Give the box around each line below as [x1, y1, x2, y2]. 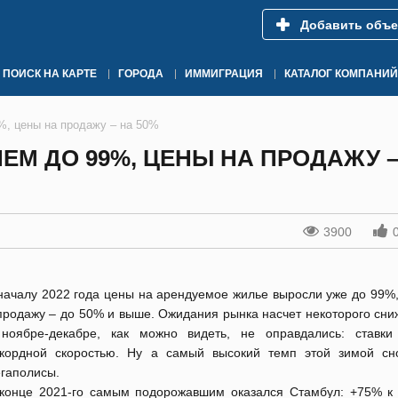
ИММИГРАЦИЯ [185, 68, 263, 80]
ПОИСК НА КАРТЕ [3, 68, 97, 80]
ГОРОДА [118, 68, 163, 80]
